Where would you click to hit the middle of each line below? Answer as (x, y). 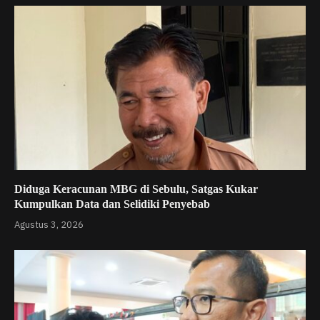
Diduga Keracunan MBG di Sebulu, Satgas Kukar (136, 189)
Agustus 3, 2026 (49, 224)
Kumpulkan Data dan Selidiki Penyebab (112, 204)
